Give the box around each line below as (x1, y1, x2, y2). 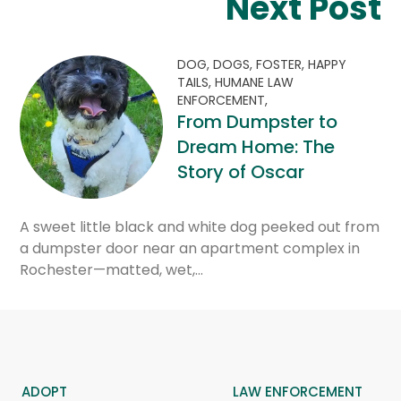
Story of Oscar (177, 159, 305, 184)
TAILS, (177, 73, 216, 91)
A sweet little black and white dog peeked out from (20, 217, 380, 237)
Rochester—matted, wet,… (20, 260, 204, 280)
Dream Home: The (177, 134, 336, 159)
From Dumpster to (177, 109, 338, 134)
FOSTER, (256, 55, 309, 73)
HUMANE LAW (215, 73, 294, 91)
